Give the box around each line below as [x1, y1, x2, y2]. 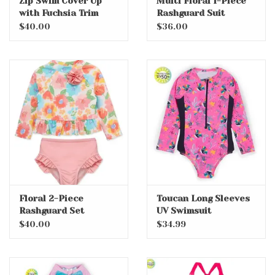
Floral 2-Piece [19, 193, 83, 203]
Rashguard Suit [157, 8, 225, 18]
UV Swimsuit [157, 205, 212, 215]
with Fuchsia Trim [19, 8, 98, 18]
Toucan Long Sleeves [157, 193, 250, 203]
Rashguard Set [19, 205, 85, 215]
